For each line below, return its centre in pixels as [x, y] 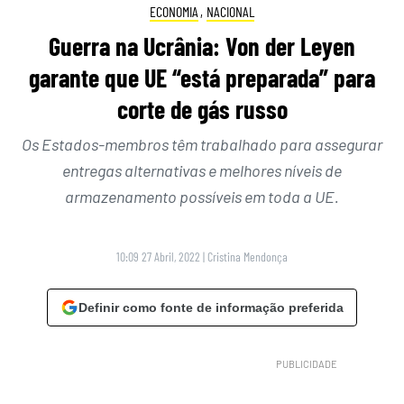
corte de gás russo [202, 110]
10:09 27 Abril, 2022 [158, 257]
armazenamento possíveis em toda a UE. [202, 197]
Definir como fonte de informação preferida [211, 308]
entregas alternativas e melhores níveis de [202, 171]
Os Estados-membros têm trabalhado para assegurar [202, 145]
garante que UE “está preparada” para [202, 78]
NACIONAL [231, 11]
